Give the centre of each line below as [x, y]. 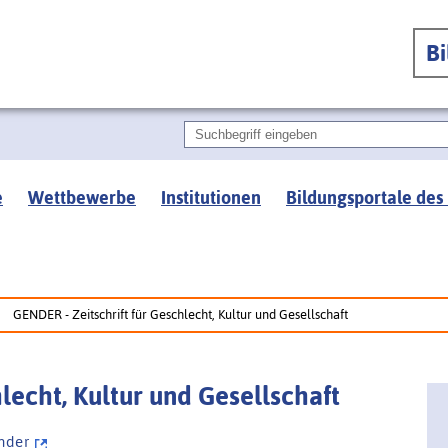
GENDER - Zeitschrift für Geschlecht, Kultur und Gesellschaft [180, 314]
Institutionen [211, 197]
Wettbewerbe [82, 197]
